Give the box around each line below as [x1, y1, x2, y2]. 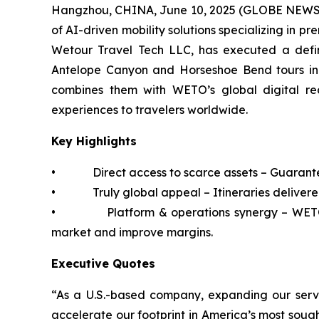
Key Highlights [51, 134, 137, 149]
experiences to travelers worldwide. [51, 103, 248, 117]
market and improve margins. [51, 225, 213, 240]
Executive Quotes [51, 256, 155, 271]
